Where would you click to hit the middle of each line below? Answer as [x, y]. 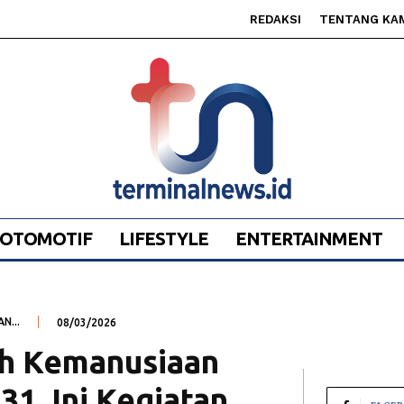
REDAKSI [275, 19]
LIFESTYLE [163, 239]
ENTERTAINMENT [308, 239]
